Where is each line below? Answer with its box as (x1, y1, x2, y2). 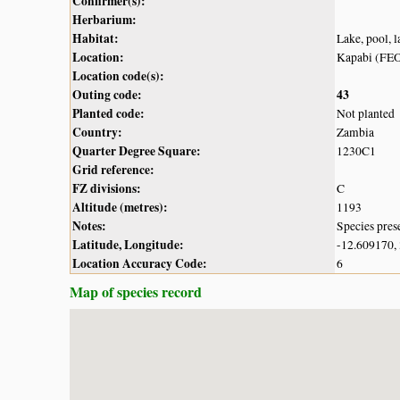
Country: (72, 122, 122, 141)
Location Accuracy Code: (72, 254, 207, 272)
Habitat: (72, 29, 119, 47)
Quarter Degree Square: (72, 141, 201, 160)
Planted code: (72, 104, 145, 122)
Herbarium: (72, 10, 137, 29)
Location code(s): (72, 66, 164, 85)
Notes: (72, 216, 106, 235)
